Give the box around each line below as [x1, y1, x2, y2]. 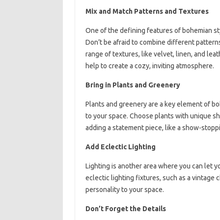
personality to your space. [85, 185, 164, 193]
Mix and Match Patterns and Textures [85, 7, 209, 15]
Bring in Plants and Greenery [85, 81, 180, 89]
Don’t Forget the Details [85, 204, 166, 213]
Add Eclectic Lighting [85, 142, 156, 151]
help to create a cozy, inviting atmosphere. [85, 61, 214, 70]
